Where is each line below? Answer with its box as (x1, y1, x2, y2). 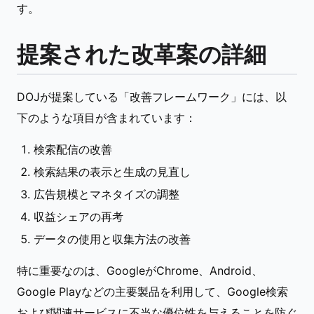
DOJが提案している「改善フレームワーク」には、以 (17, 90, 287, 104)
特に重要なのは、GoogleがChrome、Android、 (17, 264, 263, 278)
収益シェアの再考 (34, 210, 123, 224)
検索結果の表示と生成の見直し (34, 165, 191, 179)
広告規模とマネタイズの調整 (34, 187, 179, 201)
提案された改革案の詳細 (17, 41, 266, 68)
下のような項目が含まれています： (17, 111, 196, 125)
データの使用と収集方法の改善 (34, 232, 191, 246)
